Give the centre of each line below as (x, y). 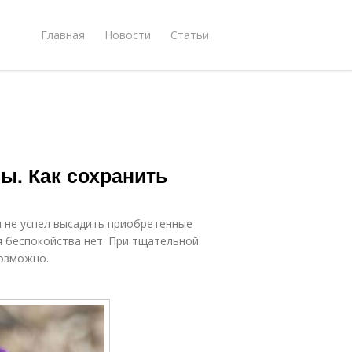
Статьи (190, 35)
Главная (63, 35)
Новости (128, 35)
